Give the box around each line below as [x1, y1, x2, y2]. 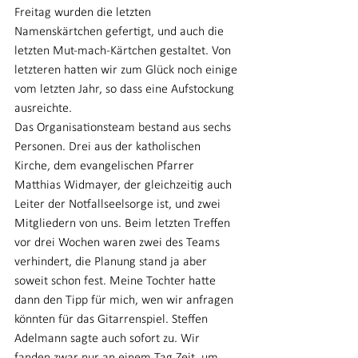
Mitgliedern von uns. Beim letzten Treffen [14, 217, 233, 230]
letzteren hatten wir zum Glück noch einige [14, 64, 241, 77]
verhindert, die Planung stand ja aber [14, 256, 210, 268]
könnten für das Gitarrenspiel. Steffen [14, 313, 211, 326]
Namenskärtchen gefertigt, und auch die [14, 26, 227, 38]
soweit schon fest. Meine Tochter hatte [14, 275, 219, 288]
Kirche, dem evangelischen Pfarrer [14, 160, 197, 173]
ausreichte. [14, 102, 72, 115]
